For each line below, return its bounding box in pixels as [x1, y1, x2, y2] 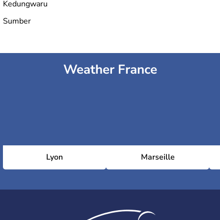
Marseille [140, 151, 175, 163]
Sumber [3, 15, 31, 27]
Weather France [63, 60, 157, 78]
